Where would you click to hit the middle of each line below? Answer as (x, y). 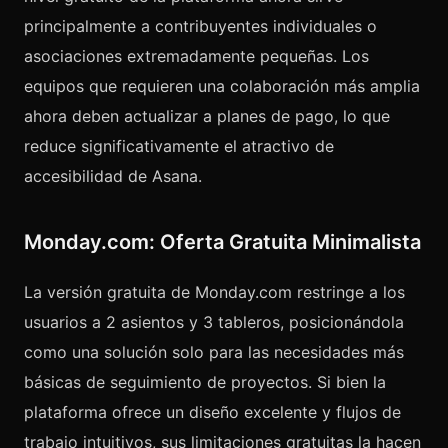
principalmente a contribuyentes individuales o (200, 26)
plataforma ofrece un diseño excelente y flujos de (212, 412)
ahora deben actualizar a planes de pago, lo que (207, 116)
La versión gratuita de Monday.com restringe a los (214, 292)
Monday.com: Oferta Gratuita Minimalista (222, 242)
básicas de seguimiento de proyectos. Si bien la (205, 382)
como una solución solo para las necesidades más (214, 352)
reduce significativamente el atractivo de (179, 146)
